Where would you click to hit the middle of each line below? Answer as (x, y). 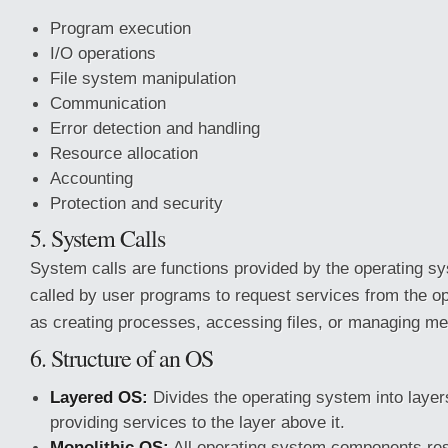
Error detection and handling (155, 128)
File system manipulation (143, 78)
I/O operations (103, 53)
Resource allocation (124, 153)
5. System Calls (97, 238)
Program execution (120, 28)
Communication (108, 103)
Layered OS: (99, 397)
